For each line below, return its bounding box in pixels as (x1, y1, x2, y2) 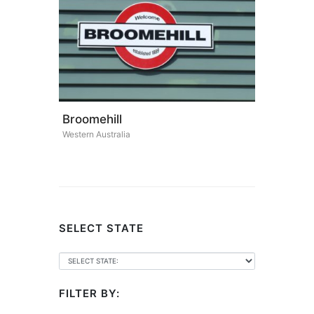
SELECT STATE (59, 221, 144, 235)
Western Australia (62, 129, 130, 139)
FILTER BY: (59, 286, 120, 300)
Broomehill (62, 112, 122, 126)
